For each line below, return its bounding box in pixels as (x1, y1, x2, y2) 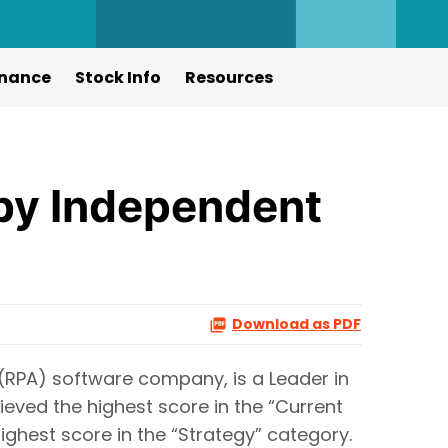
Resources (184, 66, 273, 89)
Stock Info (74, 66, 161, 89)
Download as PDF (232, 314, 361, 334)
